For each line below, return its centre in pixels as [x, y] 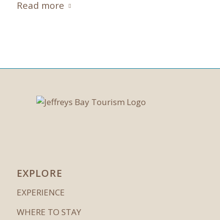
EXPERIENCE [41, 192]
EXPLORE [39, 173]
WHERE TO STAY [49, 212]
